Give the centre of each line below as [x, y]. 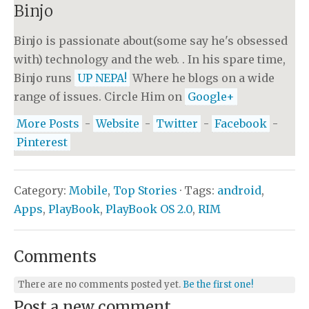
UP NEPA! [102, 78]
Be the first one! [218, 284]
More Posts [48, 124]
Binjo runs [44, 78]
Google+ [211, 97]
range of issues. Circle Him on [99, 97]
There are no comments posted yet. [101, 284]
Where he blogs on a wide [202, 78]
